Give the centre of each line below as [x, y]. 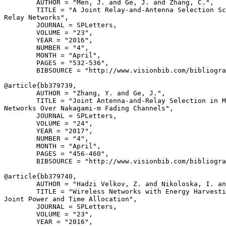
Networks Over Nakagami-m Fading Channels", [89, 108]
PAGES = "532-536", [56, 63]
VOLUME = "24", [48, 123]
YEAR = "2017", [48, 131]
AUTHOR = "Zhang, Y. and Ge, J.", [85, 93]
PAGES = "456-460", [56, 154]
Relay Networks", [36, 17]
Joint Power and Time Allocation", [71, 199]
